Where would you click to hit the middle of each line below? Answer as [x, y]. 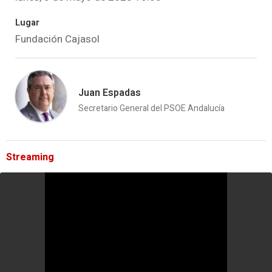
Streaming [30, 158]
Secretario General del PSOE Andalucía [151, 108]
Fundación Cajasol [57, 39]
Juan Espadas [110, 93]
